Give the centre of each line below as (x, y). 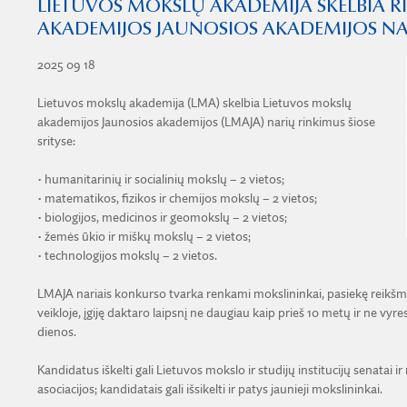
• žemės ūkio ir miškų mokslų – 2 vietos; (144, 237)
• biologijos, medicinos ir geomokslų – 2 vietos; (162, 218)
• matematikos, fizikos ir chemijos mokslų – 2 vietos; (177, 199)
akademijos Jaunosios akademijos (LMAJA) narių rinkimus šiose (206, 122)
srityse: (56, 141)
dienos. (56, 332)
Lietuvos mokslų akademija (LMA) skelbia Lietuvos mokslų (194, 103)
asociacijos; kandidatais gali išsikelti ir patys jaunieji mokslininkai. (209, 389)
